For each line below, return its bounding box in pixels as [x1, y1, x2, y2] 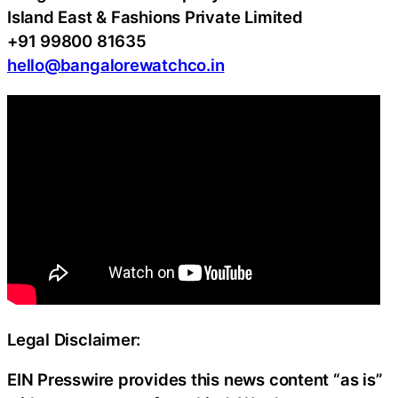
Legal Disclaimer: [7, 329, 141, 349]
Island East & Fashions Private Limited [7, 7, 303, 28]
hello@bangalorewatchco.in [7, 55, 225, 76]
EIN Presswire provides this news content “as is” [7, 370, 383, 390]
